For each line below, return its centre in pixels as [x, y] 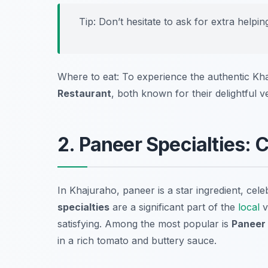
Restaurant [84, 94]
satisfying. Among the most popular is [144, 224]
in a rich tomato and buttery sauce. [137, 241]
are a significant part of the [174, 207]
